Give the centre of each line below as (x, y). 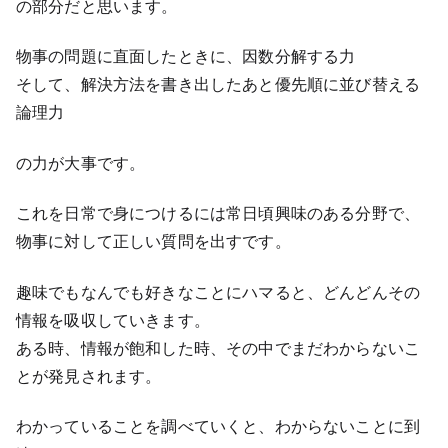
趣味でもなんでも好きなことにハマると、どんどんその (218, 291)
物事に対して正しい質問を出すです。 (153, 241)
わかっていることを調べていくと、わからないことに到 (218, 426)
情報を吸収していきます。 (113, 319)
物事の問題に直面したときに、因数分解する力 (186, 56)
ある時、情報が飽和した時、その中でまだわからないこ (218, 347)
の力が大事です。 (81, 162)
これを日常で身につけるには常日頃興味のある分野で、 (218, 213)
